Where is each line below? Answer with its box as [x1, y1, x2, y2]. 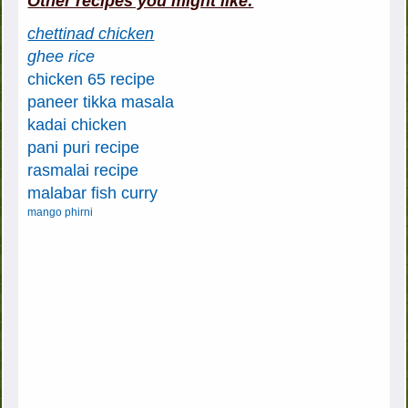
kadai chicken [27, 116, 127, 135]
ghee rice [27, 47, 96, 66]
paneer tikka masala [27, 93, 175, 112]
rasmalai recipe [27, 161, 139, 180]
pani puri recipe [27, 138, 140, 158]
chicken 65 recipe [27, 70, 156, 89]
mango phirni [27, 206, 94, 219]
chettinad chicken [27, 25, 155, 44]
